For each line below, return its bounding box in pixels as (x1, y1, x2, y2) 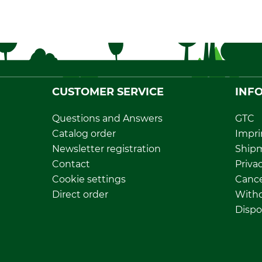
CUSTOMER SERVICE (52, 85, 164, 99)
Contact (52, 158, 90, 170)
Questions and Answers (52, 113, 163, 125)
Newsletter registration (52, 143, 161, 155)
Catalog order (52, 128, 116, 140)
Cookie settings (52, 174, 126, 185)
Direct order (52, 189, 108, 201)
